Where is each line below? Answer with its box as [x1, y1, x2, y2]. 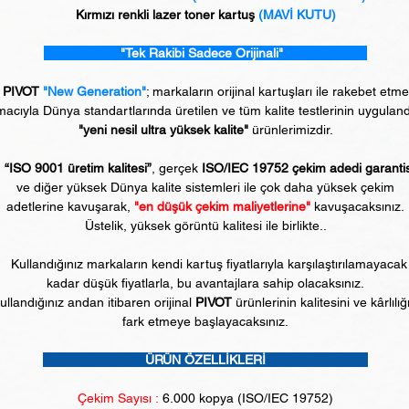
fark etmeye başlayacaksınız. [122, 314, 288, 329]
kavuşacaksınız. [310, 199, 404, 214]
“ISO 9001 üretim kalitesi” [4, 161, 152, 175]
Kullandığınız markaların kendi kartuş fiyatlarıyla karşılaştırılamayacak [4, 257, 407, 271]
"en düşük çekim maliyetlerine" [134, 199, 310, 214]
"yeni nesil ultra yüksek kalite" [78, 122, 248, 137]
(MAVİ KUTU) [257, 7, 336, 22]
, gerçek [151, 161, 198, 175]
